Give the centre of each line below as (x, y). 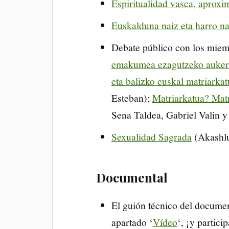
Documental (132, 177)
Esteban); (132, 97)
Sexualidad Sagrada (151, 136)
